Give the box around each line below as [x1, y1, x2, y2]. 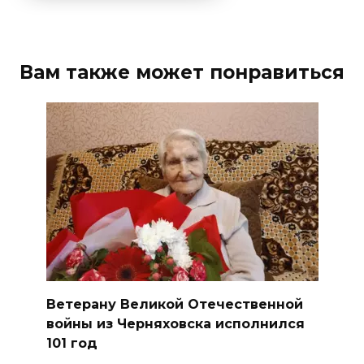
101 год [45, 335, 97, 351]
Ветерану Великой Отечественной [45, 296, 303, 312]
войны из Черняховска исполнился [45, 315, 305, 331]
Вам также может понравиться [19, 61, 344, 84]
